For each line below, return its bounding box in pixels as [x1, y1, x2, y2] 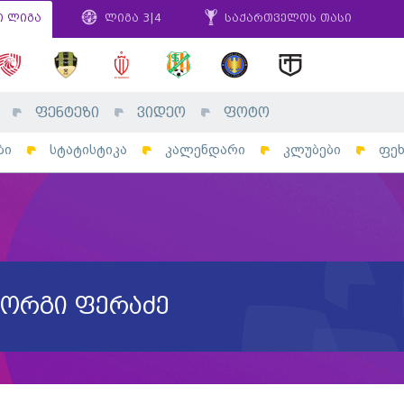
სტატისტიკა [50, 142, 127, 158]
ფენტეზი [35, 106, 99, 121]
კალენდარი [165, 142, 245, 158]
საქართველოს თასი [221, 13, 352, 24]
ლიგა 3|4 [101, 13, 161, 24]
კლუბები [283, 142, 341, 158]
